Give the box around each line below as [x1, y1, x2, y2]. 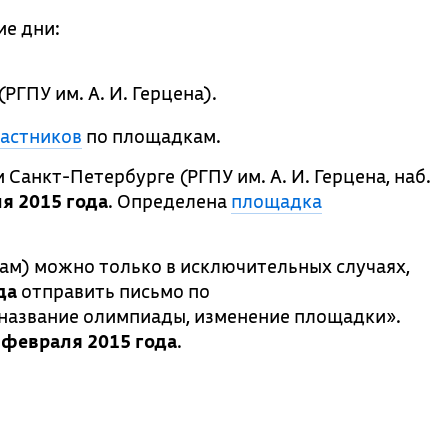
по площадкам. [82, 124, 221, 148]
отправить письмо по [17, 279, 210, 303]
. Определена [108, 189, 231, 213]
